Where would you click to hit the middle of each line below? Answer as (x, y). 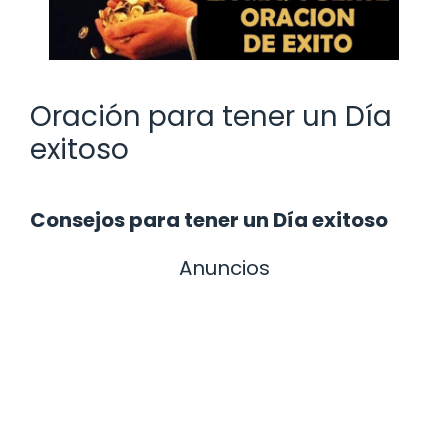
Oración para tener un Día (211, 116)
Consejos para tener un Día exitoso (209, 219)
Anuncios (224, 267)
